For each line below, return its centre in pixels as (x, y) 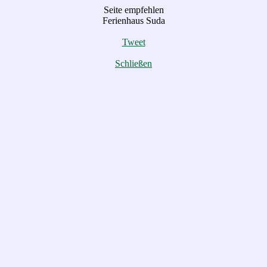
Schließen (133, 63)
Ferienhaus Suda (133, 21)
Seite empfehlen (133, 10)
